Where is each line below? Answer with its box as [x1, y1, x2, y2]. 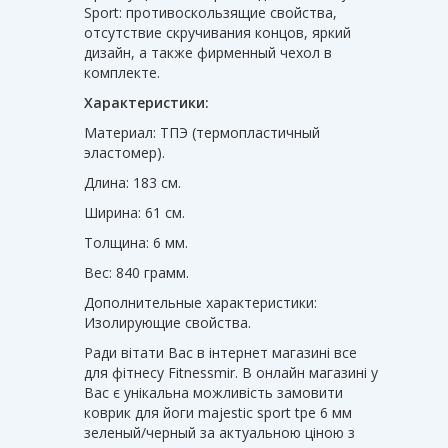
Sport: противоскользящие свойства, [84, 2, 337, 22]
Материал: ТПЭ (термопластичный [84, 122, 320, 142]
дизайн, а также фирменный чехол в [84, 42, 332, 62]
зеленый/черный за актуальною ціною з [84, 422, 355, 442]
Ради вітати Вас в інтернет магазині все [84, 342, 357, 362]
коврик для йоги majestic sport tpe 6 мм [84, 402, 352, 422]
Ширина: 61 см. [84, 202, 185, 222]
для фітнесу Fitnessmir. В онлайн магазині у [84, 362, 378, 382]
